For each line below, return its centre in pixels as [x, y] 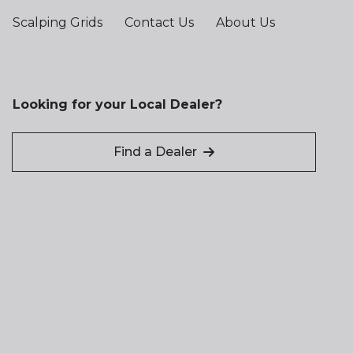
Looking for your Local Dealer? [117, 104]
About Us [245, 22]
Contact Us [159, 22]
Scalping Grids [58, 22]
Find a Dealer [155, 152]
